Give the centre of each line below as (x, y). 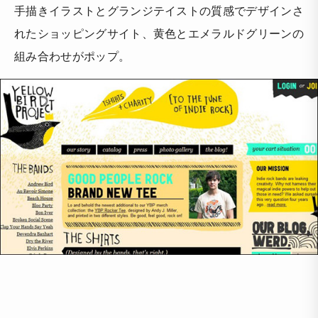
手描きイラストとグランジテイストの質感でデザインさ (159, 10)
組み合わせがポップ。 (72, 55)
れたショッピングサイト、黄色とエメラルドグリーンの (159, 33)
